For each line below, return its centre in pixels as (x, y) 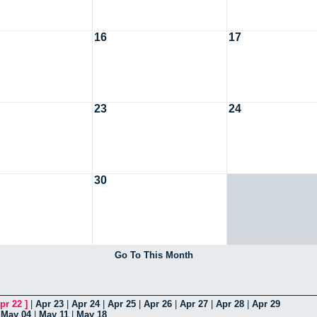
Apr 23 (50, 304)
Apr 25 (122, 304)
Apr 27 (194, 304)
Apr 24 (86, 304)
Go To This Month (154, 255)
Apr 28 (230, 304)
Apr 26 (158, 304)
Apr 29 (266, 304)
